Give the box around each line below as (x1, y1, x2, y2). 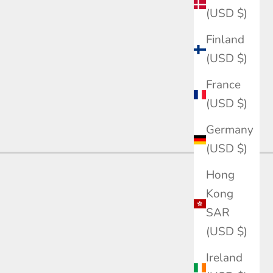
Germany (206, 122, 253, 138)
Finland (206, 32, 244, 48)
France (206, 77, 241, 93)
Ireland (206, 250, 243, 266)
